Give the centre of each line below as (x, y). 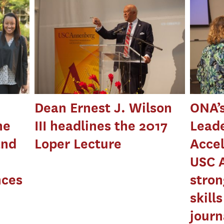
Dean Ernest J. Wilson (103, 107)
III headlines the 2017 (101, 125)
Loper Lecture (78, 143)
